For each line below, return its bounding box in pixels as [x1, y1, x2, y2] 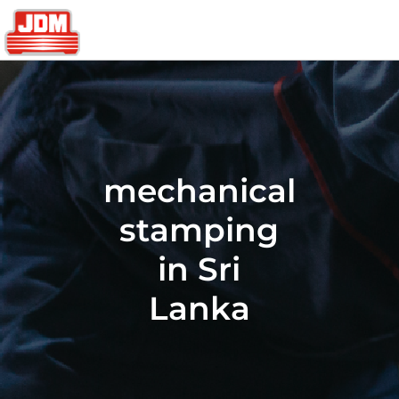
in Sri [158, 249, 241, 289]
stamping [119, 210, 280, 249]
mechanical [102, 171, 296, 210]
